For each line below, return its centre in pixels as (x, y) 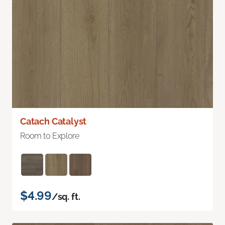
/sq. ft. (66, 197)
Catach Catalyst (53, 122)
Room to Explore (50, 136)
